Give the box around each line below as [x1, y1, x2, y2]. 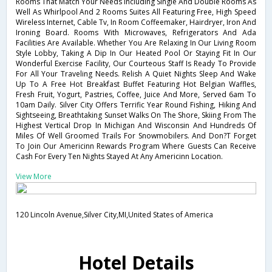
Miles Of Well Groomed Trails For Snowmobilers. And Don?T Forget [16, 131, 256, 141]
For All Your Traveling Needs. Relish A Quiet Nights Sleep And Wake [16, 69, 256, 79]
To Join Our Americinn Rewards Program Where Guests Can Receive [16, 141, 256, 151]
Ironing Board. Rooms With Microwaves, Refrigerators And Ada [16, 27, 256, 38]
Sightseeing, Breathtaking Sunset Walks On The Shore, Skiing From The [16, 110, 256, 120]
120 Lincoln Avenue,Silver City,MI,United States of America [16, 209, 213, 220]
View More [16, 171, 52, 182]
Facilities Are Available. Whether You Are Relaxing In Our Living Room [16, 38, 256, 48]
